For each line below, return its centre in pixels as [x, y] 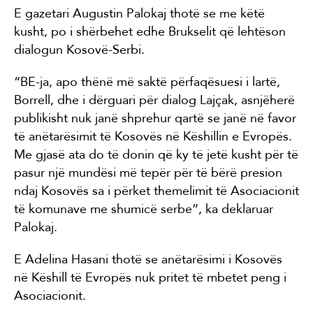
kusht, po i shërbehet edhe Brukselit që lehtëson [150, 31]
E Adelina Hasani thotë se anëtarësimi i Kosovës [148, 259]
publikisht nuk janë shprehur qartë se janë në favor [155, 118]
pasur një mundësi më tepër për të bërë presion [148, 172]
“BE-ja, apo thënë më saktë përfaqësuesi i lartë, [147, 81]
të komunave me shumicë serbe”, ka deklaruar [144, 209]
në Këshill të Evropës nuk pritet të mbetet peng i [150, 277]
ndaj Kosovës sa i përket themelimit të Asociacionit [156, 190]
